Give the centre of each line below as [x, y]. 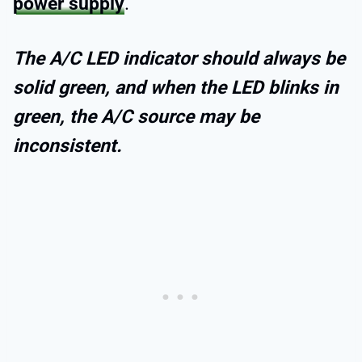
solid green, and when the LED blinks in [176, 87]
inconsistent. [67, 145]
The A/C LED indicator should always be [179, 58]
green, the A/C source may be [136, 116]
